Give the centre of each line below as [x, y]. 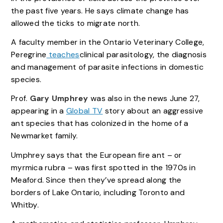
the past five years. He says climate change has [100, 10]
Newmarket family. [44, 136]
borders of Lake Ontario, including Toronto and [98, 192]
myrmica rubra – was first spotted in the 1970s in [103, 167]
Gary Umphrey [59, 99]
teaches [63, 55]
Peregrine [29, 55]
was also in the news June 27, [144, 99]
